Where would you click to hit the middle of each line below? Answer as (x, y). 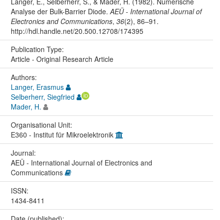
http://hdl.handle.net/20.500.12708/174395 (77, 31)
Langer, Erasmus (37, 87)
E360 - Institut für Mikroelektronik (63, 134)
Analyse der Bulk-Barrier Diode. (60, 11)
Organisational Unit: (42, 124)
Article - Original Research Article (62, 59)
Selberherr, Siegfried (42, 96)
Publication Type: (38, 49)
